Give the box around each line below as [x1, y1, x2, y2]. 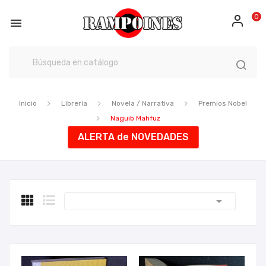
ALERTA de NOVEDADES [77, 131, 189, 142]
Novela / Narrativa [112, 99, 174, 107]
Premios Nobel [198, 99, 247, 107]
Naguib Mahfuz [110, 114, 160, 122]
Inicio [19, 99, 37, 107]
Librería [61, 99, 87, 107]
